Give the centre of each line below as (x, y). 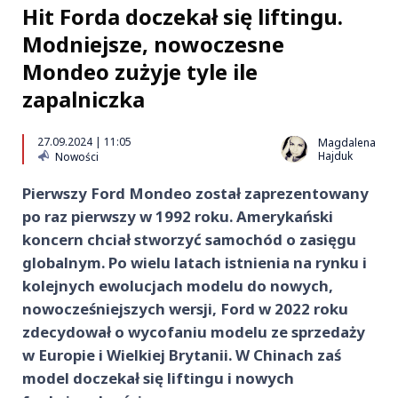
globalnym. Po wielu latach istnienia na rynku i (195, 263)
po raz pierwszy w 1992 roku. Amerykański (178, 216)
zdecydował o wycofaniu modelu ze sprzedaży (194, 332)
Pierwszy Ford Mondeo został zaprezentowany (195, 193)
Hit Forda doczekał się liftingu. (183, 16)
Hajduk (335, 156)
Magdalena (347, 143)
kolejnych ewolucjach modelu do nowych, (178, 286)
